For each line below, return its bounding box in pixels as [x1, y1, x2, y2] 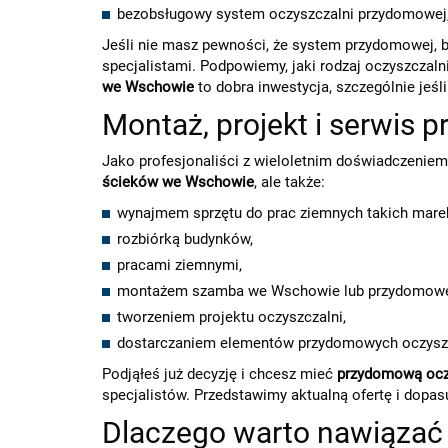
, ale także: [254, 173, 325, 191]
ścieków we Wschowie [102, 173, 254, 191]
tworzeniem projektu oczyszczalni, [117, 308, 346, 326]
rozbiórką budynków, [117, 230, 253, 248]
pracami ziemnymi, [117, 256, 242, 274]
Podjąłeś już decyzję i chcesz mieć [102, 365, 337, 383]
